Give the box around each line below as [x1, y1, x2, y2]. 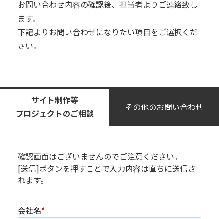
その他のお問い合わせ [125, 101, 203, 112]
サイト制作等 [31, 94, 78, 106]
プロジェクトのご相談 [16, 108, 94, 119]
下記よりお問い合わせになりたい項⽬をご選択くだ [17, 26, 197, 38]
